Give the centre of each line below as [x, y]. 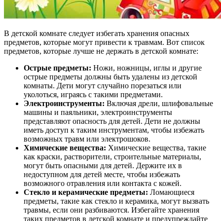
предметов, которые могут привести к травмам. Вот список [104, 42]
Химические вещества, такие [156, 147]
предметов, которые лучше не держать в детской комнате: [101, 51]
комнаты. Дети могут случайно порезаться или [103, 85]
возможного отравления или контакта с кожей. [103, 183]
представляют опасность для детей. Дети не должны [112, 121]
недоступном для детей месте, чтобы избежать [102, 174]
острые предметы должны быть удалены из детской [110, 76]
